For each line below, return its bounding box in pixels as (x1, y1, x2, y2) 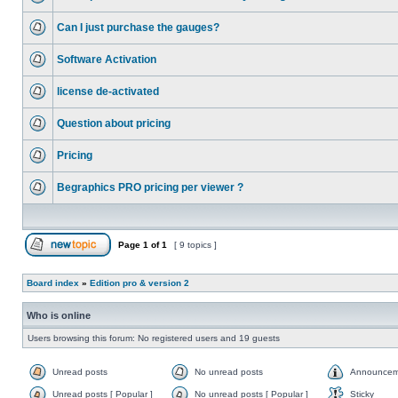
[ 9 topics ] (171, 240, 219, 250)
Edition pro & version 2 (90, 278, 189, 288)
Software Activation (57, 53, 156, 66)
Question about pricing (57, 117, 171, 130)
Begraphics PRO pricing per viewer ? (57, 181, 243, 194)
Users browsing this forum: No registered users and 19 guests (28, 333, 280, 343)
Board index (27, 278, 79, 288)
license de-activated (57, 85, 159, 98)
